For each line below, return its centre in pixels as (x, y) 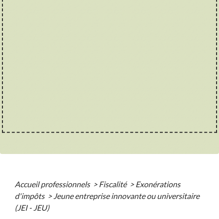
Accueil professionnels (53, 184)
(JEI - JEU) (32, 207)
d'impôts (30, 196)
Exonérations (158, 184)
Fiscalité (113, 184)
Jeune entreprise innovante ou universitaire (126, 196)
